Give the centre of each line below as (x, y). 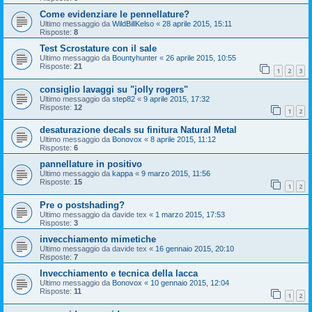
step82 (124, 99)
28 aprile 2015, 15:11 (197, 24)
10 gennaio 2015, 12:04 (190, 283)
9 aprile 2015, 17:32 (177, 99)
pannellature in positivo (91, 164)
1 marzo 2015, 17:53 (190, 215)
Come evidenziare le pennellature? (115, 15)
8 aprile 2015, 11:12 (183, 140)
